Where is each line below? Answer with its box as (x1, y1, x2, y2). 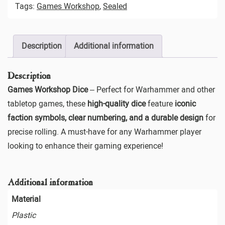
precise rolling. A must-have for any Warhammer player (8, 127, 201, 137)
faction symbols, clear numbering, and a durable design (8, 113, 203, 123)
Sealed (103, 1, 127, 11)
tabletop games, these (8, 98, 87, 108)
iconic (175, 98, 196, 108)
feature (146, 98, 175, 108)
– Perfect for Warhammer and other (88, 84, 215, 94)
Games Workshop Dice (8, 84, 88, 94)
